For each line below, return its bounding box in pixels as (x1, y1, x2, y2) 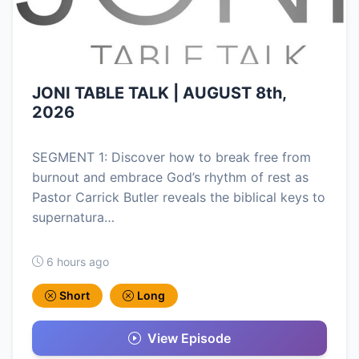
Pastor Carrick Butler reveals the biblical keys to (32, 188, 325, 205)
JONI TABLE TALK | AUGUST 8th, (32, 83, 286, 103)
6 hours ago (46, 254, 109, 268)
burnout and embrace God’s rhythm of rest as (32, 168, 309, 185)
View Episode (147, 329, 231, 346)
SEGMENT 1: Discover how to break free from (32, 148, 311, 165)
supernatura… (32, 208, 115, 225)
